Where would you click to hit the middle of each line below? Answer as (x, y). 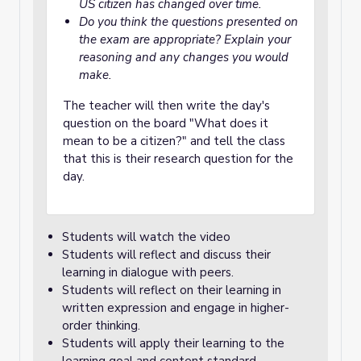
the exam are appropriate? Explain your (185, 39)
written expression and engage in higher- (176, 308)
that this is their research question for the (178, 159)
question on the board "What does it (166, 123)
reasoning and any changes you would (184, 57)
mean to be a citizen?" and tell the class (174, 141)
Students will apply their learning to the (173, 343)
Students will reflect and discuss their (166, 255)
